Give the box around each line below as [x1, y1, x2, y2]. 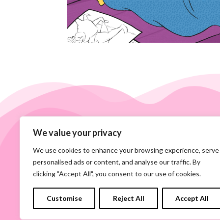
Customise [46, 194, 82, 202]
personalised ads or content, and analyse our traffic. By [33, 158, 200, 166]
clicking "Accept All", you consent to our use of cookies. [33, 169, 201, 178]
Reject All [112, 194, 144, 202]
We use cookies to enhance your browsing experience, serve [33, 146, 219, 154]
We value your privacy [33, 127, 122, 138]
